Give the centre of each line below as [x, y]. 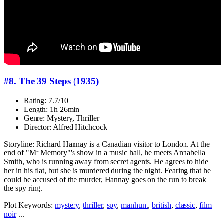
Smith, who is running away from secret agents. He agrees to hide [106, 162]
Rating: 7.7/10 [46, 101]
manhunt [134, 205]
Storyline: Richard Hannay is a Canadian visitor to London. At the [107, 144]
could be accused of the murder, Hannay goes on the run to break [105, 180]
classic [185, 205]
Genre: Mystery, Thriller [61, 118]
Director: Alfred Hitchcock [65, 127]
